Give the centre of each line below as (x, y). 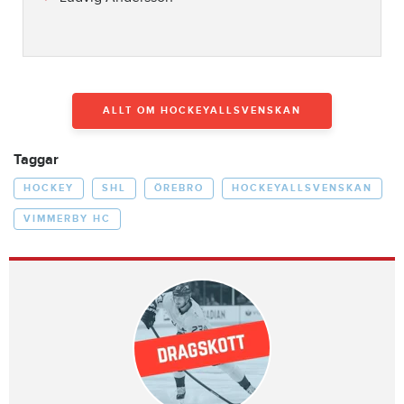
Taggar (36, 160)
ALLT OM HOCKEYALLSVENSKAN (202, 110)
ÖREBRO (179, 188)
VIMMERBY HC (67, 218)
